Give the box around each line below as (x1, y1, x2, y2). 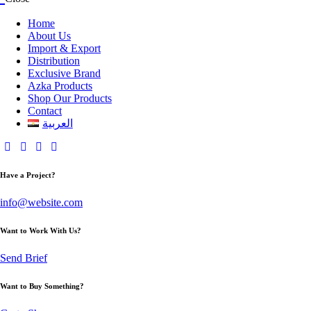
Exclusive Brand (28, 67, 101, 79)
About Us (28, 30, 71, 42)
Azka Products (28, 80, 92, 92)
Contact (28, 105, 62, 117)
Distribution (28, 55, 80, 67)
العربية (42, 117, 73, 129)
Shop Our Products (28, 92, 112, 104)
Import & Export (28, 42, 101, 54)
